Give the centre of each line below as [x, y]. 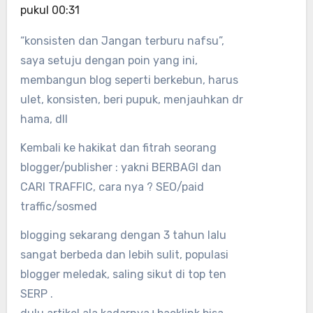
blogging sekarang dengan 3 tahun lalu [123, 235]
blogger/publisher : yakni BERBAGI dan [121, 167]
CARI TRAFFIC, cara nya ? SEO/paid [112, 187]
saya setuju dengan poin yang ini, [109, 60]
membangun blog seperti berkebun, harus [129, 80]
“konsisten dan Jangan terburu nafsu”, [122, 41]
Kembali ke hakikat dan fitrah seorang [118, 147]
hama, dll [44, 119]
